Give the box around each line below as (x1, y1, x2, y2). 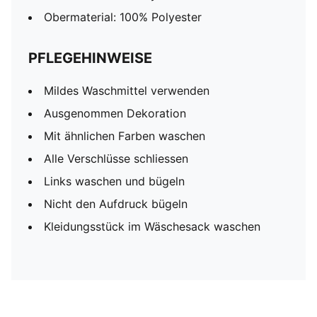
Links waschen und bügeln (44, 174, 185, 188)
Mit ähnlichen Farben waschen (44, 129, 205, 143)
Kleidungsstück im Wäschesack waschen (44, 219, 260, 234)
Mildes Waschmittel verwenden (44, 83, 209, 98)
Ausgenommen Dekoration (44, 106, 186, 120)
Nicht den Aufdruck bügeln (44, 197, 188, 211)
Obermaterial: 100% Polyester (44, 10, 202, 24)
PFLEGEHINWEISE (28, 50, 152, 67)
